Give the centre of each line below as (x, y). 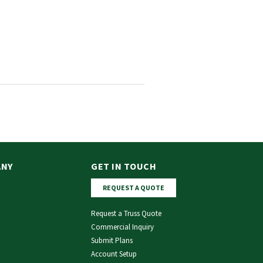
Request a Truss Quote (127, 213)
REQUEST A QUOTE (134, 187)
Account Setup (114, 254)
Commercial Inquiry (123, 227)
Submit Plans (112, 240)
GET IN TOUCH (124, 166)
